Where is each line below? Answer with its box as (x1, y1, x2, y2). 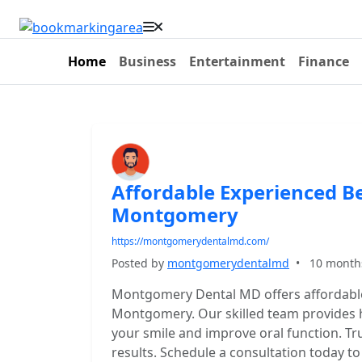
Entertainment (189, 53, 285, 70)
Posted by (112, 255, 167, 271)
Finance (298, 53, 349, 70)
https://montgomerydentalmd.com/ (112, 234, 269, 248)
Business (119, 53, 176, 70)
